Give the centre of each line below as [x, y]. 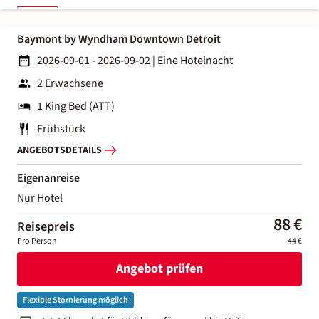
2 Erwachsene [70, 83]
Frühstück [61, 129]
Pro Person [37, 241]
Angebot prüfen [159, 269]
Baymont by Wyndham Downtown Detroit [119, 39]
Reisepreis [46, 226]
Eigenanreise [48, 178]
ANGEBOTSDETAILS [59, 151]
